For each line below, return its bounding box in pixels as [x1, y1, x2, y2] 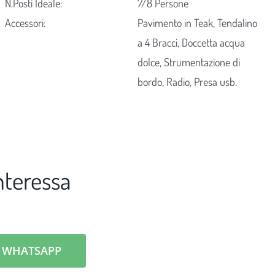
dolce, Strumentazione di [137, 55, 241, 69]
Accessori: [4, 16, 46, 30]
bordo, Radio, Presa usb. [137, 75, 238, 89]
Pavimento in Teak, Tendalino [137, 16, 258, 30]
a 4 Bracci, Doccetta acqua [137, 36, 246, 50]
